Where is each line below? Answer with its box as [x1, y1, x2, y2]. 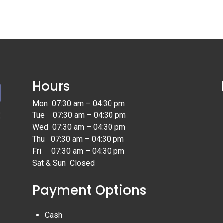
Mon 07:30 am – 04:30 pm [32, 98, 125, 108]
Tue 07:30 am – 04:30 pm [32, 110, 126, 120]
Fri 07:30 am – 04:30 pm [32, 146, 124, 156]
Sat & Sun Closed [32, 158, 95, 168]
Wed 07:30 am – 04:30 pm [32, 122, 125, 132]
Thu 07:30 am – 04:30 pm [32, 134, 124, 144]
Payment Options [32, 181, 146, 200]
